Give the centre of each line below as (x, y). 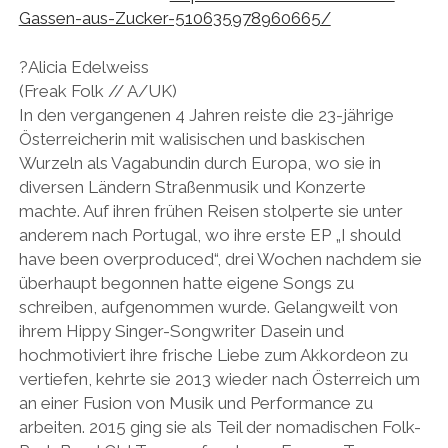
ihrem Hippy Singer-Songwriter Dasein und (181, 331)
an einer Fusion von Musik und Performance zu (195, 403)
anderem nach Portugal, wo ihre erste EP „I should (209, 235)
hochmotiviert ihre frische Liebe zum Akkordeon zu (213, 355)
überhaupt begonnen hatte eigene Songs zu (186, 283)
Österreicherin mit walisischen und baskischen (191, 139)
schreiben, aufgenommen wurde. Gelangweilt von (208, 307)
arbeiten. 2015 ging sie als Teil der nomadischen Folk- (219, 427)
